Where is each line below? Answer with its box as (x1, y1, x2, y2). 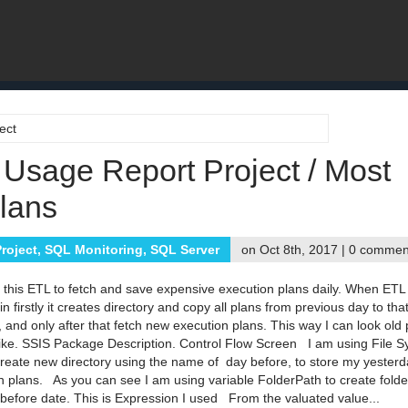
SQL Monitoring (45, 242, 143, 257)
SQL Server (150, 242, 219, 257)
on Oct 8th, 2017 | (241, 242, 349, 257)
